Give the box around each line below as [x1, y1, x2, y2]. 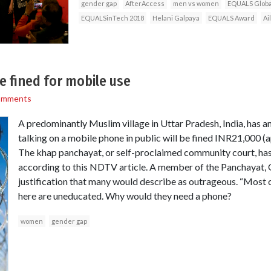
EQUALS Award [207, 13, 255, 22]
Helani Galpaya [152, 13, 200, 22]
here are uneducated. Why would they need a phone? [18, 189, 232, 201]
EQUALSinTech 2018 [80, 13, 144, 22]
